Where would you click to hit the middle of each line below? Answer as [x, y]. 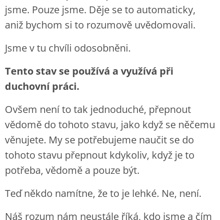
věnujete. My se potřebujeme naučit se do [99, 140]
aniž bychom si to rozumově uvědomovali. [100, 25]
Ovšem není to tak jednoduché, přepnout [98, 109]
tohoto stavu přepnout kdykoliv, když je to [100, 155]
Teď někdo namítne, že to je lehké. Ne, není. [103, 193]
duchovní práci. [42, 86]
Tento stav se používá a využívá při [89, 71]
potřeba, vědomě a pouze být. [72, 170]
